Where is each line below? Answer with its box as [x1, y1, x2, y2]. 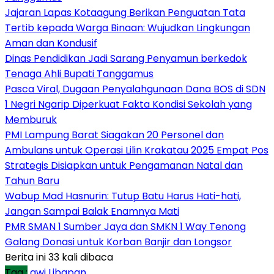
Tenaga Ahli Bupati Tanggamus [5, 66, 154, 81]
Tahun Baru [5, 173, 59, 188]
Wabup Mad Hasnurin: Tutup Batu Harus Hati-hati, [5, 188, 241, 203]
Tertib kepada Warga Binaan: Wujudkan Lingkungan [5, 20, 250, 35]
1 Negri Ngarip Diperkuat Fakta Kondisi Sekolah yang [5, 97, 252, 111]
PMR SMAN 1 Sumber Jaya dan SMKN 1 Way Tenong [5, 219, 246, 234]
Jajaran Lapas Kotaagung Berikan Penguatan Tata [5, 5, 245, 20]
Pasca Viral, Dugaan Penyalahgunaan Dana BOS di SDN [5, 81, 265, 96]
